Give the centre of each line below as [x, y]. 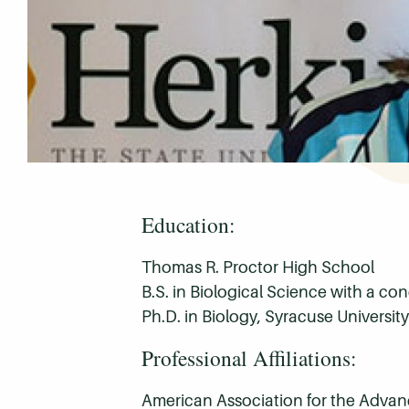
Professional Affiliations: [249, 358]
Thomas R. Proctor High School [258, 267]
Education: [189, 224]
